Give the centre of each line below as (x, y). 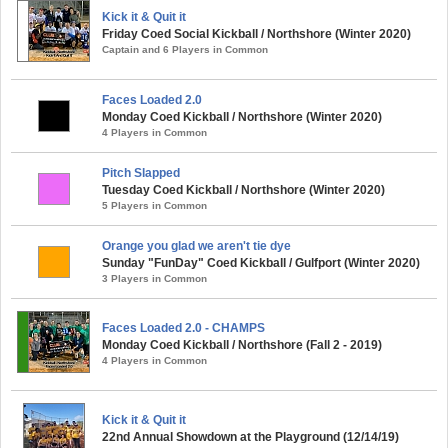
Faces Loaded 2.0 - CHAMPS (183, 328)
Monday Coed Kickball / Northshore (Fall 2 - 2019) (242, 345)
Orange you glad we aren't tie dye (196, 246)
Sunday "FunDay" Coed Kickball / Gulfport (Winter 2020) (261, 263)
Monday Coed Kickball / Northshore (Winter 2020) (242, 117)
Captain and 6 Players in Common (185, 49)
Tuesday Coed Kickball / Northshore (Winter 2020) (243, 190)
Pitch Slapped (141, 173)
